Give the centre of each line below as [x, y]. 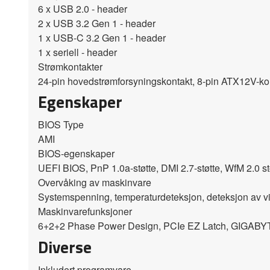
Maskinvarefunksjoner [85, 212]
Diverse [65, 246]
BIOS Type [61, 125]
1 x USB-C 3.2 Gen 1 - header [102, 38]
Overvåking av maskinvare [95, 183]
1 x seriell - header [77, 52]
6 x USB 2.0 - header [83, 9]
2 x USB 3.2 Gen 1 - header [97, 24]
